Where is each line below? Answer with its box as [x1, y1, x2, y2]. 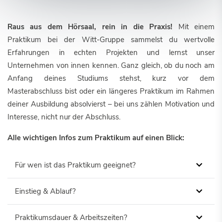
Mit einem [172, 22, 215, 32]
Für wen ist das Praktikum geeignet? [15, 160, 136, 170]
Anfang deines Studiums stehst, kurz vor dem [7, 73, 215, 83]
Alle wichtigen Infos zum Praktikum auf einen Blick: [7, 133, 184, 143]
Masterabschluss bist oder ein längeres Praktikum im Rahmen [7, 86, 215, 96]
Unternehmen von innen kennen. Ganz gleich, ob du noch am [7, 60, 215, 70]
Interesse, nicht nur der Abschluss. [7, 112, 120, 122]
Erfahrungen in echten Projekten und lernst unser [7, 48, 215, 57]
